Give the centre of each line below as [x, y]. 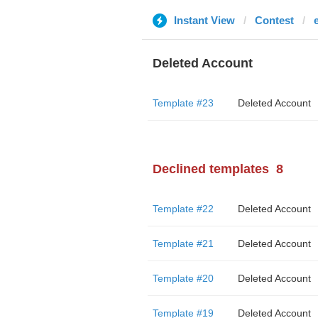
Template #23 [183, 103]
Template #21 [183, 243]
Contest [274, 20]
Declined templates [210, 169]
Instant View [204, 20]
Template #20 [183, 278]
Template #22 [183, 209]
